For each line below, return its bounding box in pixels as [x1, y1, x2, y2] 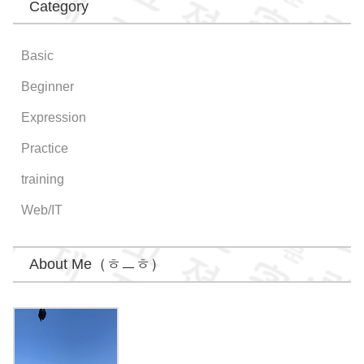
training [20, 171, 64, 186]
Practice [20, 141, 68, 155]
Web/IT [20, 202, 63, 217]
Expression [20, 110, 86, 124]
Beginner [20, 79, 74, 93]
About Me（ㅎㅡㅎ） [28, 255, 165, 272]
